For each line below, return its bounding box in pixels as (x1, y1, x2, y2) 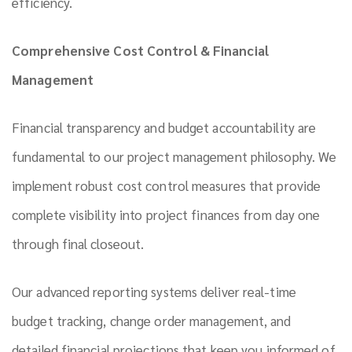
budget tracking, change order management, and (12, 312, 291, 330)
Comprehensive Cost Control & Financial (12, 42, 269, 60)
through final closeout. (12, 235, 145, 253)
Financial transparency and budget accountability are (12, 119, 317, 137)
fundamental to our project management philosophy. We (12, 148, 337, 166)
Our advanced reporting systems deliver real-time (12, 283, 296, 301)
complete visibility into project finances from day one (12, 206, 321, 224)
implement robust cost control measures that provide (12, 177, 321, 195)
